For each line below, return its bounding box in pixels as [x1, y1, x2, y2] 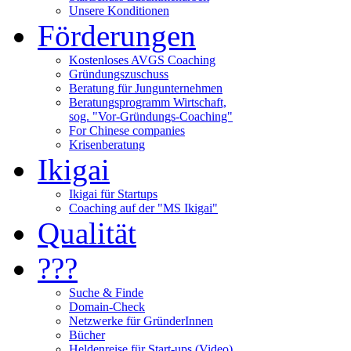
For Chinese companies [69, 124, 185, 137]
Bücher [69, 328, 105, 342]
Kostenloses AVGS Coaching [69, 53, 215, 67]
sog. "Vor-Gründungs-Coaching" [69, 110, 233, 123]
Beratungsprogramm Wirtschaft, [69, 96, 226, 109]
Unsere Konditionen [69, 4, 169, 17]
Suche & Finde [69, 286, 143, 299]
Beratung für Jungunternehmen [69, 81, 223, 95]
